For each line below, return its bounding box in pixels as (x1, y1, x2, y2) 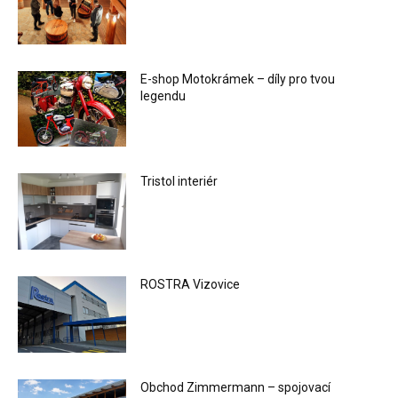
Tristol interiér (140, 174, 219, 189)
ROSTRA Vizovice (140, 277, 241, 292)
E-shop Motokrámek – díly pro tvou (140, 71, 336, 86)
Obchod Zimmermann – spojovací (140, 379, 331, 394)
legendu (140, 88, 187, 103)
